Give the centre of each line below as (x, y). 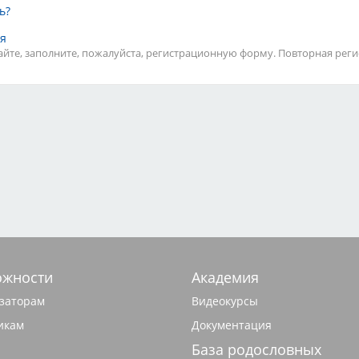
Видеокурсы (225, 301)
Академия (225, 277)
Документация (232, 325)
